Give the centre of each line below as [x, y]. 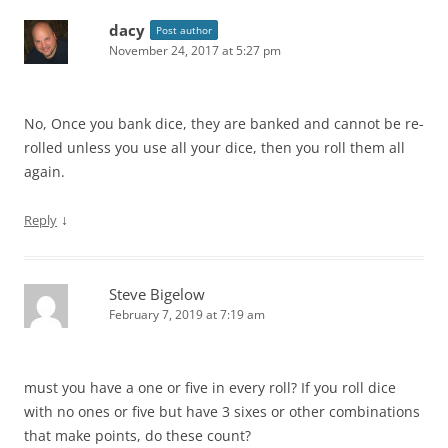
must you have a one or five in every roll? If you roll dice [210, 387]
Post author [184, 29]
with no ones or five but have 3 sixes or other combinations [222, 411]
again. [44, 171]
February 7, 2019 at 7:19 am [187, 314]
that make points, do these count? [137, 435]
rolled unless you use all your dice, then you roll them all [214, 147]
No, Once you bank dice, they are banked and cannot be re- [224, 123]
